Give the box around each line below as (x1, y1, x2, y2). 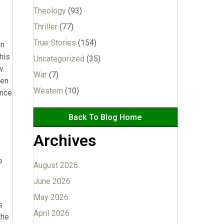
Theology (33, 6, 66, 15)
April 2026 (33, 208, 69, 218)
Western (33, 86, 63, 95)
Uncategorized (33, 54, 84, 63)
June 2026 (33, 176, 70, 186)
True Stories (33, 38, 76, 47)
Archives (33, 131, 96, 150)
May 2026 (33, 192, 68, 202)
